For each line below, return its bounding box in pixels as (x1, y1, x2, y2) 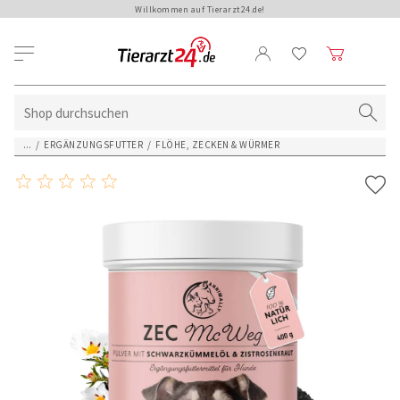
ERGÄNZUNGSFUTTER (44, 138, 143, 151)
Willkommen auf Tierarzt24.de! (135, 4, 265, 15)
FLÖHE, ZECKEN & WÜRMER (155, 138, 279, 151)
